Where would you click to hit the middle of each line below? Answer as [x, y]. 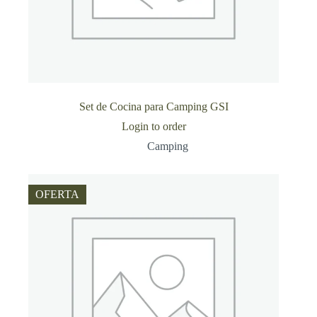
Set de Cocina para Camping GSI [154, 107]
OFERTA [57, 195]
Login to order [154, 127]
